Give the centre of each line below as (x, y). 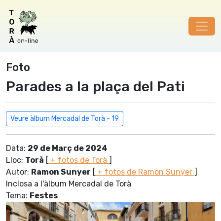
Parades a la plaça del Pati (95, 86)
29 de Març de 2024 (68, 148)
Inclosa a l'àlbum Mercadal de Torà (69, 184)
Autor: (18, 172)
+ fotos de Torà (79, 160)
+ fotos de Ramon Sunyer (145, 172)
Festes (44, 196)
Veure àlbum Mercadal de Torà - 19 (65, 119)
